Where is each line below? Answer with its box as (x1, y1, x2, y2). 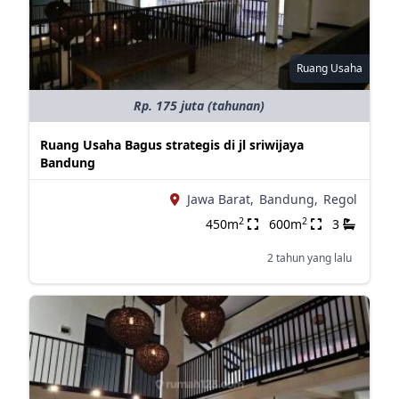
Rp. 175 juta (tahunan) (134, 97, 265, 114)
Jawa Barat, (186, 191, 254, 208)
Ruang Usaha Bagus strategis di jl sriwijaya (39, 136, 304, 153)
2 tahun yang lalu (266, 250, 352, 265)
